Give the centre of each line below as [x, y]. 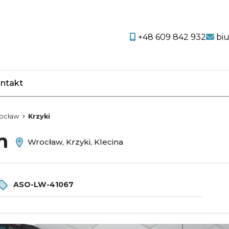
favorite [62, 89]
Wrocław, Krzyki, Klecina [74, 142]
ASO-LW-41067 [42, 184]
